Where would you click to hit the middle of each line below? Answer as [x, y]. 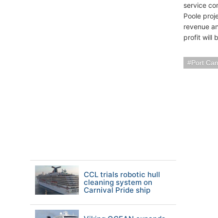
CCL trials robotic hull [122, 174]
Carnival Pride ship [117, 190]
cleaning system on [118, 182]
